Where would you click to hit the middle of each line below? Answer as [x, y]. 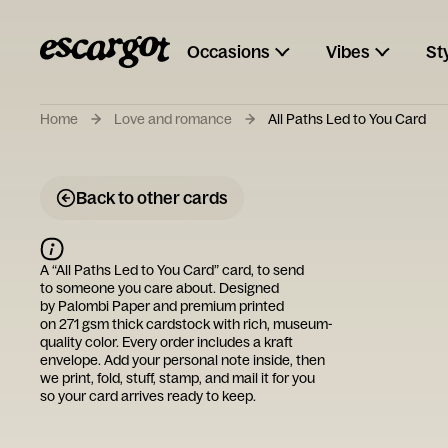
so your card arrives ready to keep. [148, 396]
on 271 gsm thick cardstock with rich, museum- [186, 324]
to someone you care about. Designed [159, 288]
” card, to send [259, 270]
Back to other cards [152, 197]
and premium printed [217, 306]
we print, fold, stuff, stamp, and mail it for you [177, 378]
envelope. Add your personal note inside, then [182, 360]
